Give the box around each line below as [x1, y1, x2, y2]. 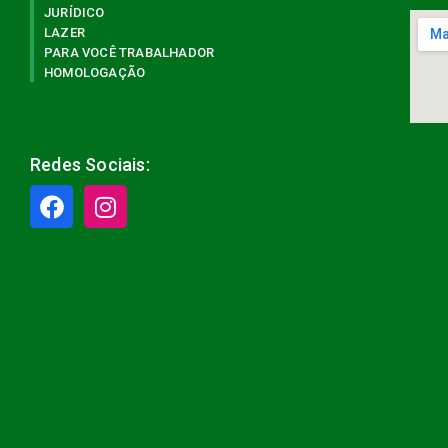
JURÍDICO [44, 5, 105, 21]
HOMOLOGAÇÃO [44, 65, 146, 81]
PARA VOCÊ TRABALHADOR [44, 45, 215, 61]
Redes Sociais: [30, 154, 150, 176]
